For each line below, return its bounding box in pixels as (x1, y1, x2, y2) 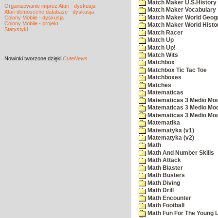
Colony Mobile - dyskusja (4, 15, 64, 20)
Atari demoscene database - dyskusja (4, 9, 94, 15)
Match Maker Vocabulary (146, 7, 216, 13)
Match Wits (146, 52, 178, 58)
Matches (146, 82, 171, 88)
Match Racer (146, 29, 183, 36)
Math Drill (146, 187, 174, 194)
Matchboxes (146, 74, 182, 81)
